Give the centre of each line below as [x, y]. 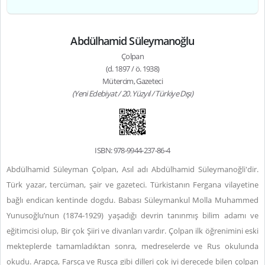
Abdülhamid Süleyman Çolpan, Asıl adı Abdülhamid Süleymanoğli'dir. [132, 169]
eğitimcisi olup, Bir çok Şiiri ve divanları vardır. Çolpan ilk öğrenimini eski [132, 231]
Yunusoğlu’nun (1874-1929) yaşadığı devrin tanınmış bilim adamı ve [132, 215]
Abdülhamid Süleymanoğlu [132, 41]
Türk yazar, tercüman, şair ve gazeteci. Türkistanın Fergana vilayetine [132, 185]
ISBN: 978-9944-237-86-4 [132, 150]
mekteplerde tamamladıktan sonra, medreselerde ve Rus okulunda [132, 246]
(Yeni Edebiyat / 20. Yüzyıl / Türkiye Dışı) [132, 93]
